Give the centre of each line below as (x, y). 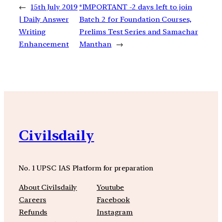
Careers (33, 199)
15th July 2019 (54, 7)
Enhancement (44, 44)
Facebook (113, 199)
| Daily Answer (44, 20)
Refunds (33, 212)
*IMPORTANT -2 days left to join (136, 7)
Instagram (115, 212)
